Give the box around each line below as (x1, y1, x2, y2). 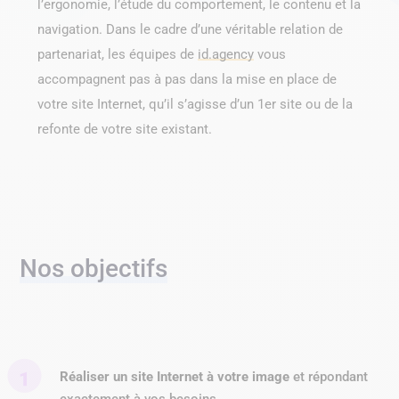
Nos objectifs (20, 254, 168, 284)
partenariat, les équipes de (37, 46, 199, 63)
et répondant (289, 369, 369, 386)
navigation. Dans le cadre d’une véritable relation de (37, 21, 344, 38)
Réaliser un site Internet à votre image (60, 369, 290, 386)
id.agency (198, 46, 255, 63)
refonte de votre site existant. (37, 121, 213, 138)
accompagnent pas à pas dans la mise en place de (37, 71, 338, 88)
